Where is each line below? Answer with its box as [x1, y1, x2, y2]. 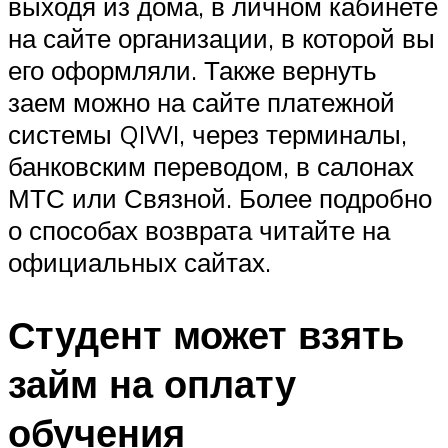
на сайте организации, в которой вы [8, 21, 435, 54]
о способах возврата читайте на [8, 213, 390, 246]
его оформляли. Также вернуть [8, 53, 377, 86]
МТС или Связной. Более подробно [8, 181, 432, 214]
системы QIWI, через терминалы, [8, 117, 407, 150]
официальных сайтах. [8, 245, 271, 278]
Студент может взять [8, 309, 404, 359]
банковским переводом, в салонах [8, 149, 414, 182]
